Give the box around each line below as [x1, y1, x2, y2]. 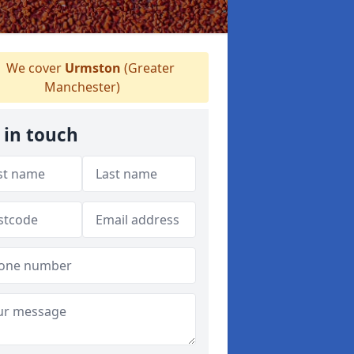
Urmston [64, 59, 121, 77]
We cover [2, 59, 65, 77]
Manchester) [44, 78, 120, 96]
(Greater [120, 59, 175, 77]
